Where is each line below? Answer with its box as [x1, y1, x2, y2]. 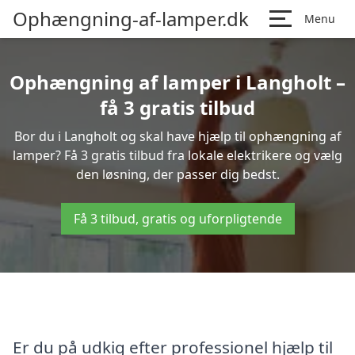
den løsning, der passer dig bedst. [75, 166, 280, 183]
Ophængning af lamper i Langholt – [10, 69, 345, 95]
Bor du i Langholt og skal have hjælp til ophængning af [13, 128, 342, 145]
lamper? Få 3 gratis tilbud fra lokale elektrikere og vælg [13, 147, 342, 164]
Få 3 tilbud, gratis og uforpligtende [73, 210, 282, 227]
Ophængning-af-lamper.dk [13, 6, 249, 32]
